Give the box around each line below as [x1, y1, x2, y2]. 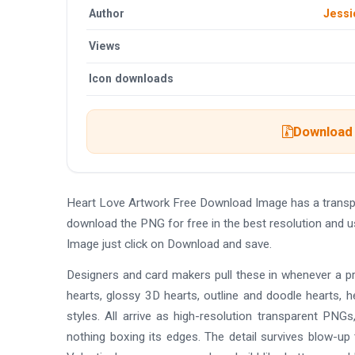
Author [89, 6, 125, 20]
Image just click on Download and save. [67, 237, 272, 252]
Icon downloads [89, 72, 174, 86]
